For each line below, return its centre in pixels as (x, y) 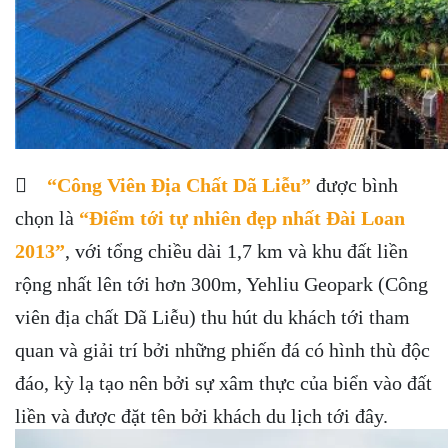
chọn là (47, 217)
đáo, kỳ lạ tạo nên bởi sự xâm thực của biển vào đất (223, 382)
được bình (354, 184)
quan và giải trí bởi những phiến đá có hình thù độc (222, 349)
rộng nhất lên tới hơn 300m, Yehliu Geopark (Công (221, 283)
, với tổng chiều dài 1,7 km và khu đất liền (236, 250)
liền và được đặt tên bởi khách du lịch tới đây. (201, 415)
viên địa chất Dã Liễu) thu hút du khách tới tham (212, 316)
